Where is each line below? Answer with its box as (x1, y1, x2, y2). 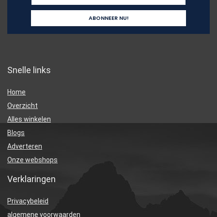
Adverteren (7, 142, 42, 151)
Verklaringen (7, 174, 56, 185)
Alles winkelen (7, 115, 51, 124)
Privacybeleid (7, 197, 48, 205)
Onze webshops (7, 156, 58, 164)
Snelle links (7, 65, 51, 76)
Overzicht (7, 102, 38, 110)
